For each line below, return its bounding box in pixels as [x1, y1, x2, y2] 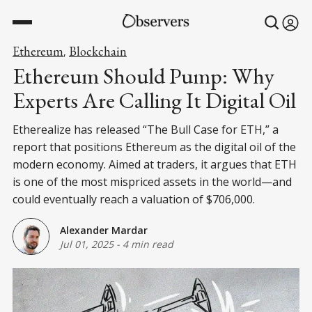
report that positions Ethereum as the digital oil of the [13, 139, 296, 155]
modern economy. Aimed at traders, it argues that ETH [13, 157, 297, 172]
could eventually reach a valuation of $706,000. [13, 192, 255, 207]
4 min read [123, 237, 173, 251]
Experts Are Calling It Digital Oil [13, 86, 296, 115]
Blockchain [69, 43, 127, 59]
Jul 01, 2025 [60, 237, 114, 251]
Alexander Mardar [60, 223, 148, 237]
